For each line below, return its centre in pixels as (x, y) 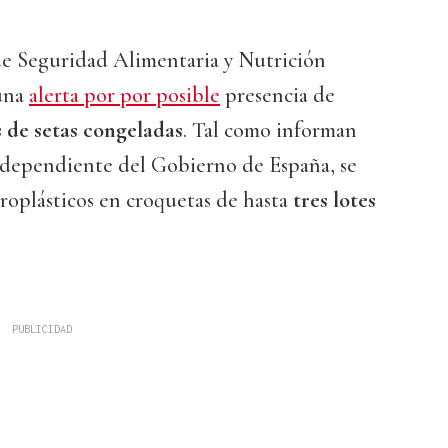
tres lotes (334, 200)
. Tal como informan (270, 130)
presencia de (277, 95)
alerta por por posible (124, 95)
